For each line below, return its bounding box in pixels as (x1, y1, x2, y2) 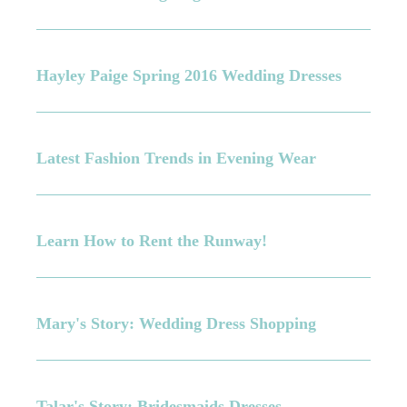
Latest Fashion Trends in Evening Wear (36, 149, 317, 167)
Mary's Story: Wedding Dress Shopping (36, 314, 317, 333)
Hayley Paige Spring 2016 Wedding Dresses (36, 66, 342, 84)
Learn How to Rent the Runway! (36, 232, 268, 250)
